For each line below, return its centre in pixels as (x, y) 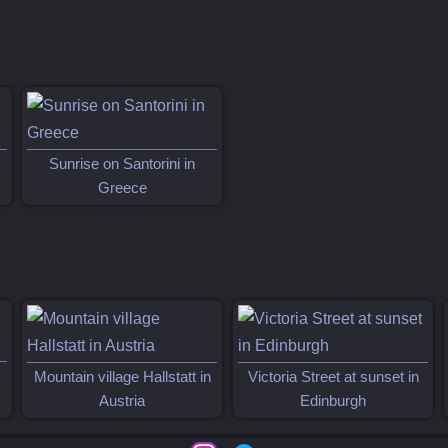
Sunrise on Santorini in (122, 163)
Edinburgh (333, 400)
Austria (122, 400)
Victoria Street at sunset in (333, 376)
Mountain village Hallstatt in (122, 376)
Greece (122, 187)
